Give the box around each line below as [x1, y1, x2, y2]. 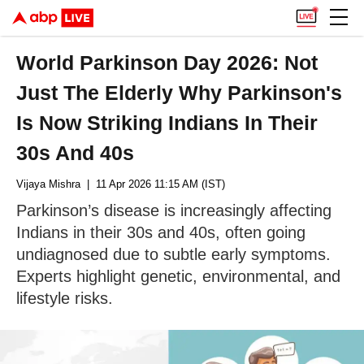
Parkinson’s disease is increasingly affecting [16, 201, 331, 219]
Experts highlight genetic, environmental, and [16, 267, 340, 285]
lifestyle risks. [16, 289, 113, 307]
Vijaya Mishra [16, 178, 80, 190]
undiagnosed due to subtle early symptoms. [16, 245, 331, 263]
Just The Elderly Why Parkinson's [16, 81, 343, 104]
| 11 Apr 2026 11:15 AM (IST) [80, 178, 225, 190]
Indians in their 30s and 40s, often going [16, 223, 305, 241]
